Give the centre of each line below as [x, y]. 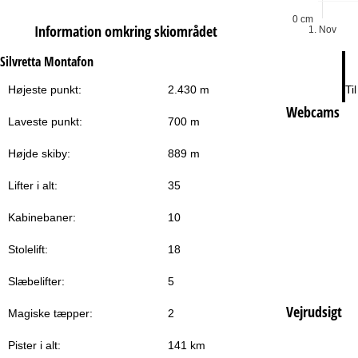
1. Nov [323, 30]
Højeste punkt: [45, 90]
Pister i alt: [34, 346]
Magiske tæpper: [50, 314]
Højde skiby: [39, 154]
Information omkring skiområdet [126, 32]
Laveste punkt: [45, 122]
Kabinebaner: [42, 218]
